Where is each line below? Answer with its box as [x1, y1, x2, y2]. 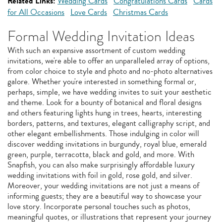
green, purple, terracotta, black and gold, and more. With [7, 148, 194, 161]
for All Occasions [7, 6, 64, 18]
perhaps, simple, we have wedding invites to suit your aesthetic [7, 86, 212, 98]
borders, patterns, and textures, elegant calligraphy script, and [7, 117, 210, 129]
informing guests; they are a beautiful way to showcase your [7, 190, 202, 202]
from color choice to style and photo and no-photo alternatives [7, 65, 213, 77]
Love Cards [70, 6, 107, 18]
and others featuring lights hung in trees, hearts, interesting [7, 107, 202, 119]
